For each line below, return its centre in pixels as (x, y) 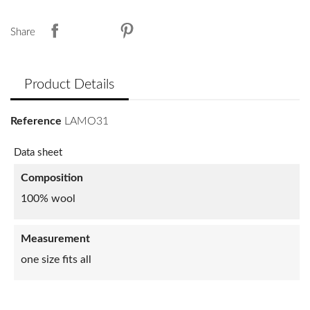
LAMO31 (86, 121)
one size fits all (56, 259)
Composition (52, 178)
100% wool (48, 199)
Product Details (70, 84)
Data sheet (38, 153)
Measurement (55, 239)
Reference (36, 121)
